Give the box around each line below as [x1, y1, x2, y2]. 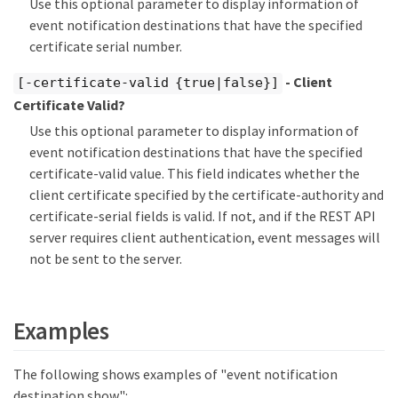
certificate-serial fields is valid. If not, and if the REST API [29, 206, 376, 225]
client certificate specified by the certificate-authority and [29, 185, 384, 203]
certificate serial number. [29, 37, 182, 56]
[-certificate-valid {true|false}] [17, 75, 279, 92]
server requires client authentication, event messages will [29, 227, 380, 246]
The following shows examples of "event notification [13, 364, 338, 383]
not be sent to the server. [29, 249, 182, 267]
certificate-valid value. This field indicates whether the [29, 163, 360, 182]
